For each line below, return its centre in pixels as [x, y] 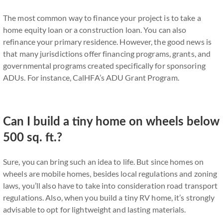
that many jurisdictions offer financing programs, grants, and [107, 54]
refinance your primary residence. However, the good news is [107, 42]
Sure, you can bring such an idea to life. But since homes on [104, 162]
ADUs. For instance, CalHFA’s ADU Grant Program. [91, 77]
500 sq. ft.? [34, 138]
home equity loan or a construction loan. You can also [95, 30]
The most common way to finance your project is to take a [102, 18]
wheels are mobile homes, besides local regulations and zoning [110, 173]
